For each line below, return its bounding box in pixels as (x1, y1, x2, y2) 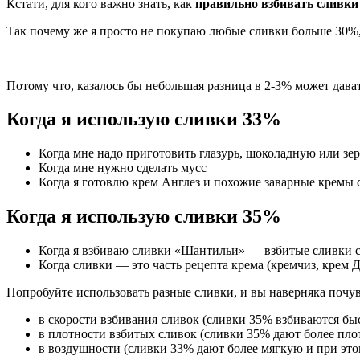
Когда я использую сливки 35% (6, 206, 281, 227)
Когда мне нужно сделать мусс (39, 161, 207, 175)
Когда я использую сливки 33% (6, 108, 281, 130)
